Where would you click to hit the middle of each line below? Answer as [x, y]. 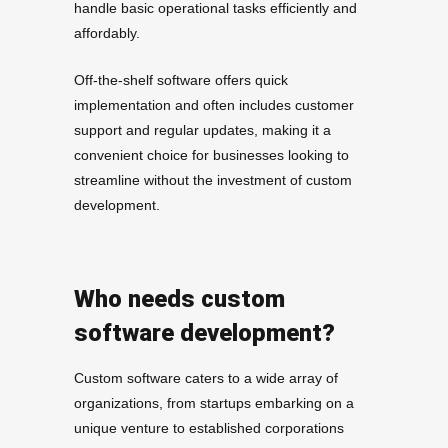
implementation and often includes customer [214, 105]
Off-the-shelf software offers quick [181, 80]
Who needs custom [179, 299]
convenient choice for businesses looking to [211, 155]
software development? [204, 333]
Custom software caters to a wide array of [206, 378]
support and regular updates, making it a [202, 130]
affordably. [107, 33]
